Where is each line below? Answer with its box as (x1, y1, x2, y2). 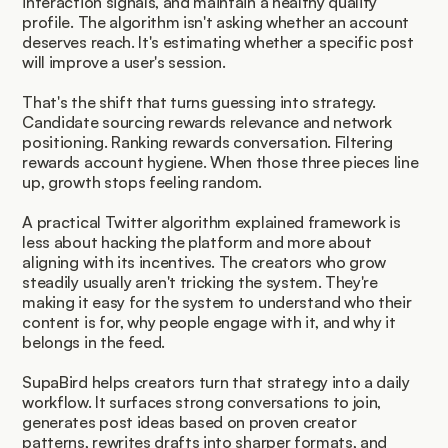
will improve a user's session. (22, 52, 226, 73)
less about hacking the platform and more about (22, 232, 372, 253)
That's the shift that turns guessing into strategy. (22, 92, 377, 113)
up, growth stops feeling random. (22, 172, 263, 193)
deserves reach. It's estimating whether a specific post (22, 32, 414, 53)
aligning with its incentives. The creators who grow (22, 252, 387, 273)
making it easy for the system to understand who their (22, 292, 412, 313)
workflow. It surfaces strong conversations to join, (22, 392, 382, 413)
